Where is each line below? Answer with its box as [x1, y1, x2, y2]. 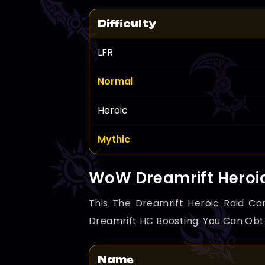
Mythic [98, 132, 130, 147]
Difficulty [98, 18, 156, 30]
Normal [98, 75, 133, 89]
